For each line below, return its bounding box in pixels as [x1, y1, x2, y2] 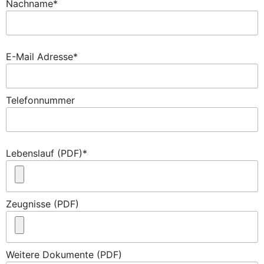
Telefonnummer [6, 94, 75, 106]
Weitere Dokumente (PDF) [6, 249, 122, 260]
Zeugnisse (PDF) [6, 198, 79, 210]
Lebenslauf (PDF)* [6, 147, 87, 159]
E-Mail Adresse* [6, 51, 78, 62]
